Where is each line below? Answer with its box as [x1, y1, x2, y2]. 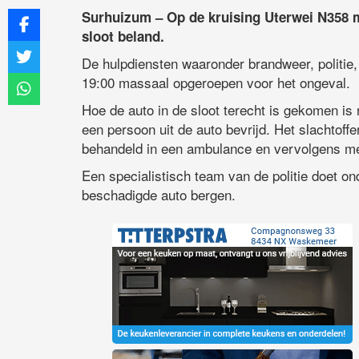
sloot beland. [82, 26, 164, 46]
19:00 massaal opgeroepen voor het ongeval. [82, 72, 350, 93]
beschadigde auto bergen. [82, 184, 236, 205]
